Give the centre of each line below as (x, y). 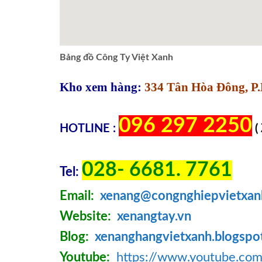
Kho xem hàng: (101, 87)
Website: (85, 216)
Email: (78, 196)
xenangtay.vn (154, 216)
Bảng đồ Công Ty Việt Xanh (116, 58)
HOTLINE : (88, 128)
